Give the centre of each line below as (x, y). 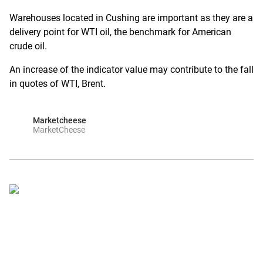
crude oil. (28, 46)
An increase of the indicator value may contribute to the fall (131, 70)
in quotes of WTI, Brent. (58, 84)
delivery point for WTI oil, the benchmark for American (120, 32)
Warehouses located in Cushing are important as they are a (131, 18)
